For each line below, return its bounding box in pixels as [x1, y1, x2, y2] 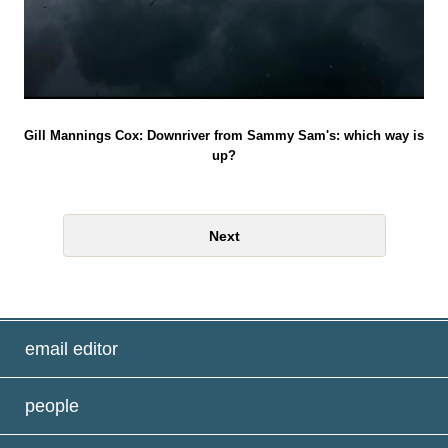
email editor [24, 338, 118, 359]
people [24, 395, 79, 416]
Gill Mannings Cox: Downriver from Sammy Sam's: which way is [24, 128, 424, 144]
